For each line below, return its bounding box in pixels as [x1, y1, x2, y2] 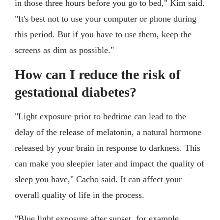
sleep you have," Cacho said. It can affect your [15, 174, 182, 185]
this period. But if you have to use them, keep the [15, 29, 192, 40]
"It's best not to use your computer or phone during [15, 14, 196, 24]
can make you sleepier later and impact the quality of [15, 159, 204, 169]
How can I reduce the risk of [15, 67, 180, 82]
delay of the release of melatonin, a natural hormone [15, 127, 201, 137]
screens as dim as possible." [15, 45, 114, 55]
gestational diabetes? [15, 84, 137, 100]
